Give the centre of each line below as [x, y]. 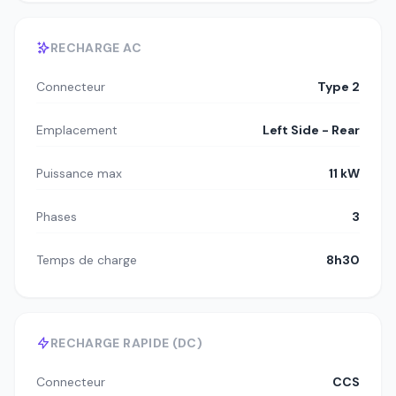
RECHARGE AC [96, 48]
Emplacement [77, 130]
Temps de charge [87, 260]
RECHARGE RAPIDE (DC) [126, 343]
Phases [57, 217]
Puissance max [79, 174]
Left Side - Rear [311, 130]
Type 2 [339, 87]
